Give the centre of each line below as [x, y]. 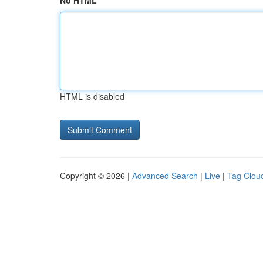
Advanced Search [165, 176]
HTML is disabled [92, 96]
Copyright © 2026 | [96, 176]
